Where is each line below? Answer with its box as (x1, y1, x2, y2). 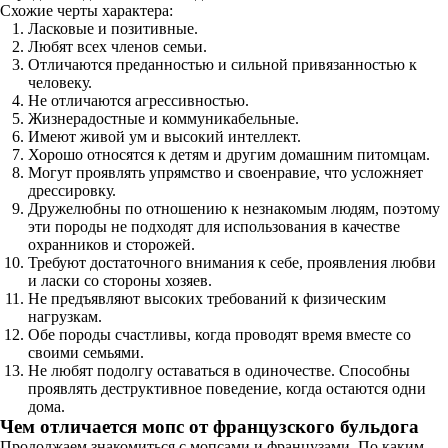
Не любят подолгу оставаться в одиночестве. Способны (28, 362, 410, 379)
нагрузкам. (28, 308, 102, 325)
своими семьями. (28, 344, 144, 361)
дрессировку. (28, 182, 116, 199)
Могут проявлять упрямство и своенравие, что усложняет (28, 164, 423, 181)
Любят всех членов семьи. (28, 38, 207, 55)
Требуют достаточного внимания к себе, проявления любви (28, 254, 436, 271)
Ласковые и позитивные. (28, 20, 198, 37)
